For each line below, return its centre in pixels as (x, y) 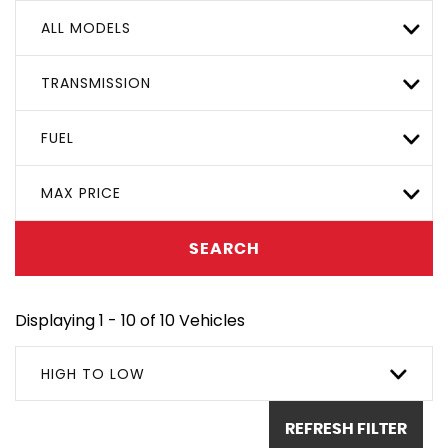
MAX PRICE (81, 193)
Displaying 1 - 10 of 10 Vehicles (130, 320)
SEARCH (224, 248)
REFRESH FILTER (346, 428)
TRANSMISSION (96, 83)
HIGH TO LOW (93, 374)
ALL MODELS (86, 28)
